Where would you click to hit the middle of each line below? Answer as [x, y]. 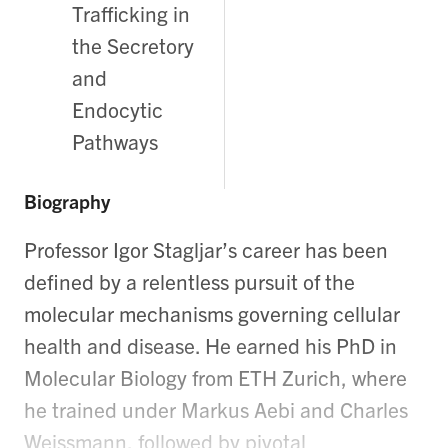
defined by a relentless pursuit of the [189, 280]
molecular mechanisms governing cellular [212, 312]
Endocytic [117, 109]
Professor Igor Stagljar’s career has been [206, 248]
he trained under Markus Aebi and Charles [216, 408]
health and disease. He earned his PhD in [210, 344]
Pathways [115, 141]
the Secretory [133, 45]
